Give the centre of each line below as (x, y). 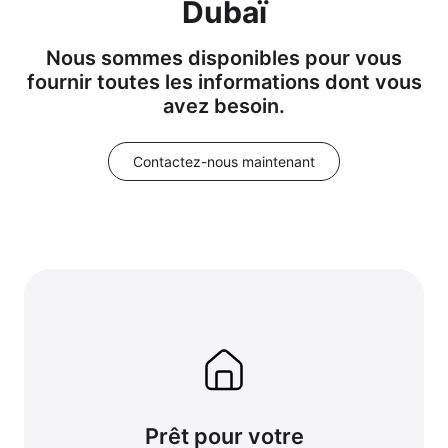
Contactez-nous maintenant (224, 161)
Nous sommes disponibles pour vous (224, 57)
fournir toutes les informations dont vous (224, 81)
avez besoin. (224, 105)
